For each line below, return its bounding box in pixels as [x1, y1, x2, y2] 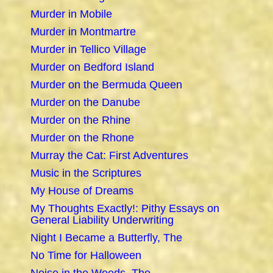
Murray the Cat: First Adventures [30, 149, 188, 162]
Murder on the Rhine [30, 114, 130, 127]
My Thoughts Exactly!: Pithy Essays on [30, 202, 219, 215]
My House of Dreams [30, 185, 133, 197]
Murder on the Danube [30, 96, 140, 109]
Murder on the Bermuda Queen [30, 79, 182, 91]
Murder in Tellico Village [30, 43, 146, 56]
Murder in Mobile [30, 8, 112, 21]
